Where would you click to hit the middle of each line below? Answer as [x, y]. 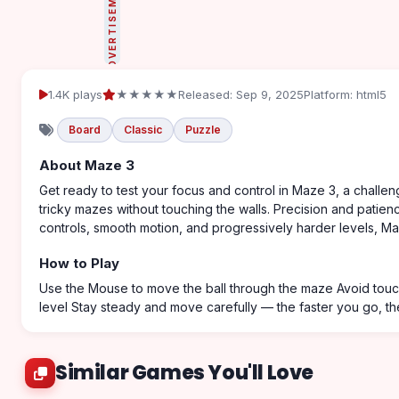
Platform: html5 [345, 94]
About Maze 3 [87, 165]
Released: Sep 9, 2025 [241, 94]
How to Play [79, 263]
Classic [143, 130]
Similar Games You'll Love [184, 373]
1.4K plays [75, 94]
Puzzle [203, 130]
